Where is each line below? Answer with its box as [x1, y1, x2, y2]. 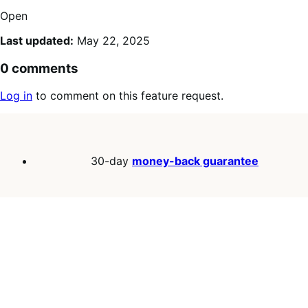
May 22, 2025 [74, 33, 150, 47]
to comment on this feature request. [32, 89, 223, 103]
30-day [91, 154, 132, 168]
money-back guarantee [132, 154, 258, 168]
